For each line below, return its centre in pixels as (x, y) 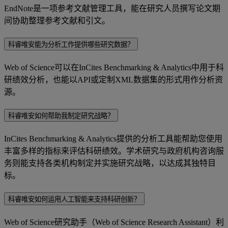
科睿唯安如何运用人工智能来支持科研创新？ (74, 199)
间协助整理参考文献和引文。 (57, 21)
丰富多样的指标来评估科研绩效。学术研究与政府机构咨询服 (114, 151)
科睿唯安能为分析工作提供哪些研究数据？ (71, 45)
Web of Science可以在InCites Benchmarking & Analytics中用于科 (114, 67)
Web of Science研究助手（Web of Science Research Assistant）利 (114, 222)
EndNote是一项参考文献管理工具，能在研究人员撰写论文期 (112, 9)
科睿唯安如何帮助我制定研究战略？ (61, 116)
